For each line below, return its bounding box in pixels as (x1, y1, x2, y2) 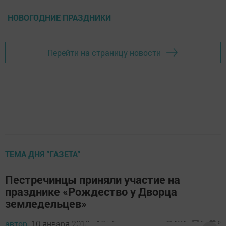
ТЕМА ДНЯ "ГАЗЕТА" (5, 149, 80, 160)
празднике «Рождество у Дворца (5, 184, 177, 199)
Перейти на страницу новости (47, 47, 161, 58)
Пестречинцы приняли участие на (5, 172, 180, 187)
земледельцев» (5, 196, 87, 211)
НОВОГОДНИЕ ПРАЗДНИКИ (8, 12, 111, 23)
